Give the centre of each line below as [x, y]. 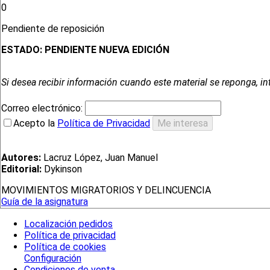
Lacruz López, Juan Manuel [99, 158]
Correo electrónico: [43, 108]
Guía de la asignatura [45, 202]
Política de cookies [65, 246]
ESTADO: [23, 50]
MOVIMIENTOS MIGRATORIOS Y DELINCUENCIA [106, 190]
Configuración [53, 258]
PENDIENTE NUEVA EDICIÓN [107, 50]
